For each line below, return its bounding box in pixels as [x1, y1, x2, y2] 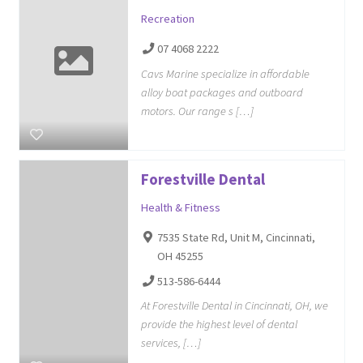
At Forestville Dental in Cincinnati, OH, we [140, 297, 328, 313]
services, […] [140, 335, 201, 350]
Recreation [140, 11, 194, 27]
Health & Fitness [140, 199, 220, 215]
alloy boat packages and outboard [140, 84, 303, 100]
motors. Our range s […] [140, 103, 254, 118]
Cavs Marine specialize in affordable [140, 66, 310, 81]
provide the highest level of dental [140, 316, 297, 331]
